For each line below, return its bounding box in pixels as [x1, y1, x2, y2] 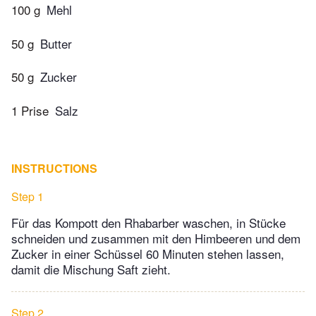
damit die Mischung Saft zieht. [11, 260, 171, 278]
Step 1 [11, 188, 44, 205]
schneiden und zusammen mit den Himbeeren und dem [11, 229, 300, 247]
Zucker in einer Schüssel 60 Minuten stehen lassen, [11, 244, 284, 262]
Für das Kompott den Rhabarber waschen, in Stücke [11, 213, 286, 231]
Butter [40, 34, 72, 52]
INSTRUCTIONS [11, 159, 97, 176]
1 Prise [11, 101, 49, 119]
